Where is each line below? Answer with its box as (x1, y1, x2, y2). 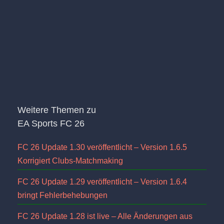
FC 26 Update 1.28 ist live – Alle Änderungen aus (17, 212, 192, 221)
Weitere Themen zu (17, 105, 96, 115)
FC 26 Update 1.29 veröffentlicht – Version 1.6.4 (17, 177, 187, 186)
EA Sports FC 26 (17, 118, 84, 129)
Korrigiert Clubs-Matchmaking (17, 156, 123, 165)
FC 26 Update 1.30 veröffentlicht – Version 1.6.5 (17, 143, 187, 152)
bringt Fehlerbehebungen (17, 191, 107, 200)
